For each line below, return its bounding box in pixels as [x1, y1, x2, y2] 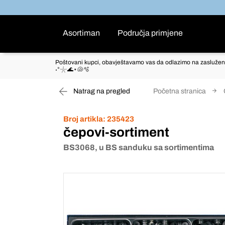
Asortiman [63, 29, 100, 37]
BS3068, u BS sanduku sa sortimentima [63, 143, 214, 152]
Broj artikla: [63, 115, 105, 123]
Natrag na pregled [72, 87, 130, 95]
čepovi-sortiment [63, 125, 169, 139]
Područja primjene [118, 29, 183, 37]
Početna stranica [153, 87, 206, 95]
